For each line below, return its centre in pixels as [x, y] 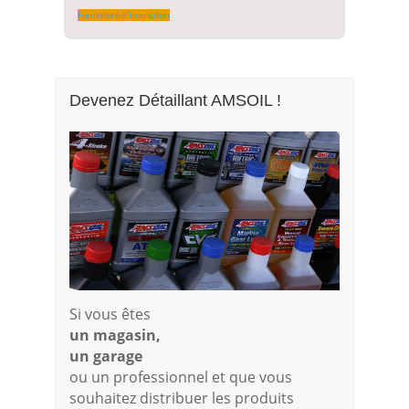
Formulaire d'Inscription [123, 15]
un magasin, [115, 335]
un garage [105, 356]
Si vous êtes [110, 314]
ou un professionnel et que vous [180, 377]
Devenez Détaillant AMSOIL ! [175, 100]
